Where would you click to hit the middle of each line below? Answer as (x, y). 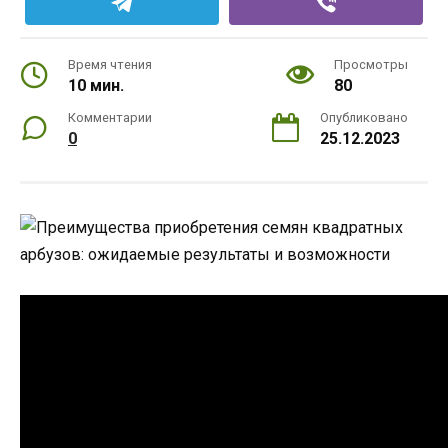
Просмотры (371, 64)
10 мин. (96, 85)
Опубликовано (364, 117)
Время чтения (110, 64)
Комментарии (110, 117)
